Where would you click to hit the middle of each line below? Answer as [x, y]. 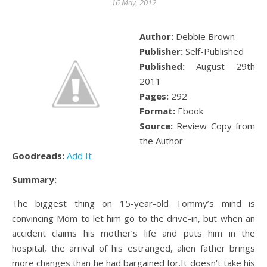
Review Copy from [214, 126]
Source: [156, 126]
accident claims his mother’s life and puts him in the [133, 233]
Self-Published [213, 51]
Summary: [34, 179]
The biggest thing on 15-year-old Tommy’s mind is [133, 203]
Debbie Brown [204, 36]
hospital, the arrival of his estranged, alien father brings [133, 248]
